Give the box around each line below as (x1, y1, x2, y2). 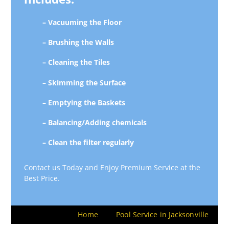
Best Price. (24, 173, 60, 184)
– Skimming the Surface (42, 77, 126, 87)
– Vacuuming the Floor (42, 17, 122, 27)
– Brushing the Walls (42, 37, 114, 48)
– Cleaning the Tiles (42, 57, 110, 67)
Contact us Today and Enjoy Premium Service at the (24, 163, 201, 173)
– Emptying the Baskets (42, 97, 125, 107)
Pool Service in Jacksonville (116, 210, 209, 220)
